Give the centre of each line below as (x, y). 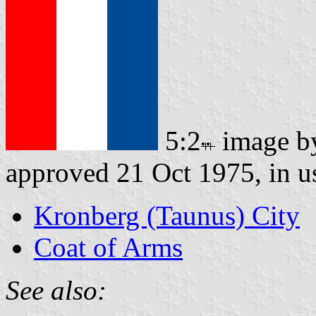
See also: (56, 290)
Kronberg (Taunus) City (167, 215)
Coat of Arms (108, 247)
